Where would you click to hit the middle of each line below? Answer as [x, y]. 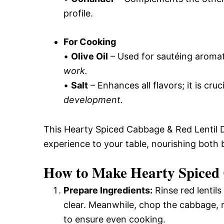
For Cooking [90, 42]
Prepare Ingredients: [108, 190]
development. [93, 100]
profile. [78, 13]
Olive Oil [89, 56]
